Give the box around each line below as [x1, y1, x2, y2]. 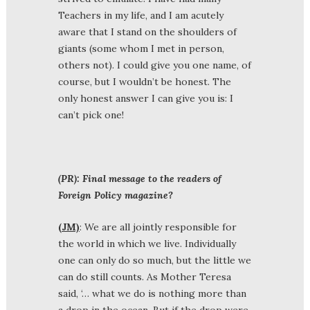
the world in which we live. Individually [58, 237, 236, 250]
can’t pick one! [58, 108, 124, 121]
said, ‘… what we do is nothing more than [58, 286, 246, 300]
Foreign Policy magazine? [58, 188, 173, 201]
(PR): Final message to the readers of [58, 172, 221, 185]
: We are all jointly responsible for [80, 220, 237, 233]
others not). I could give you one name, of [58, 58, 251, 71]
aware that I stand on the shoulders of [58, 25, 237, 38]
